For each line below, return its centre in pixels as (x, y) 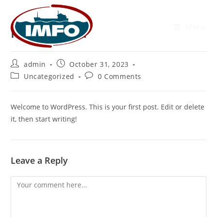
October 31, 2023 (99, 64)
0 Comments (120, 76)
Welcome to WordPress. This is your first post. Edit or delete (108, 107)
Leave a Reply (39, 160)
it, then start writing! (44, 119)
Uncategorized (49, 76)
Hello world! (49, 33)
